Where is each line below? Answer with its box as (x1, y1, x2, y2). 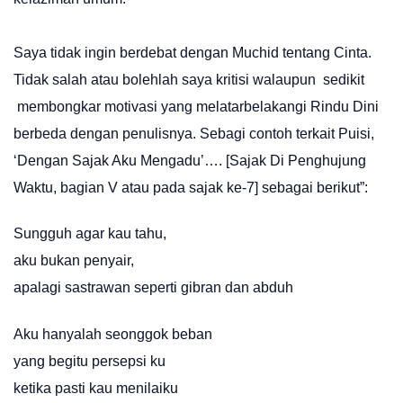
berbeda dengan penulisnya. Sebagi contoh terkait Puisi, (13, 126, 374, 142)
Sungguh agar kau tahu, (13, 226, 166, 242)
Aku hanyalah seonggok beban (13, 326, 212, 342)
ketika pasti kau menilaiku (13, 380, 178, 396)
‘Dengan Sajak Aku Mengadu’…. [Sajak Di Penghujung (13, 153, 366, 169)
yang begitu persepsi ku (13, 353, 166, 369)
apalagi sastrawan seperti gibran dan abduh (13, 280, 293, 296)
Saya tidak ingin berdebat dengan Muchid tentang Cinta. (13, 45, 372, 61)
